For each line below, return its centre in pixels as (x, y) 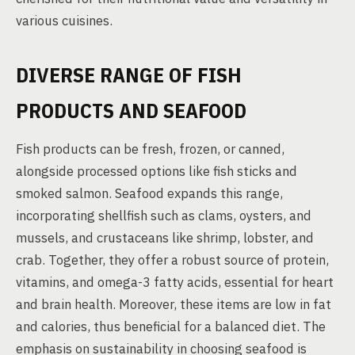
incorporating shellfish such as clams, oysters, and (164, 216)
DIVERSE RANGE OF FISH (129, 74)
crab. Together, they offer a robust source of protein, (172, 260)
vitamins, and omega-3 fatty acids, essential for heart (175, 282)
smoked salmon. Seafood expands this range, (149, 193)
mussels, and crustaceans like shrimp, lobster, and (165, 238)
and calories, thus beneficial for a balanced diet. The (171, 326)
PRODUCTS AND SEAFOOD (131, 110)
